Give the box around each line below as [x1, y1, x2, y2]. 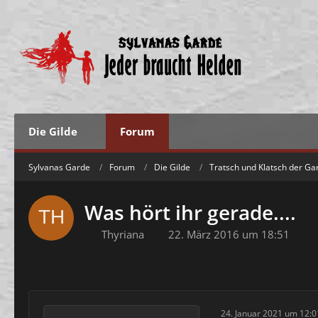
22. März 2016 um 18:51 [168, 227, 290, 241]
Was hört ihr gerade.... [84, 199, 296, 226]
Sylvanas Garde [28, 160, 90, 173]
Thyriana [102, 227, 144, 241]
